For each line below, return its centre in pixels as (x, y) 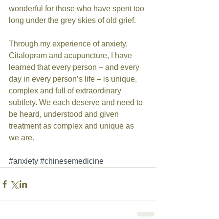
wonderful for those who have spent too (77, 9)
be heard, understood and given (65, 114)
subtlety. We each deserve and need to (77, 102)
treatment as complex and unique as (72, 126)
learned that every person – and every (75, 67)
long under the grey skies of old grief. (73, 20)
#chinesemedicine (72, 161)
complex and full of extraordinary (66, 91)
